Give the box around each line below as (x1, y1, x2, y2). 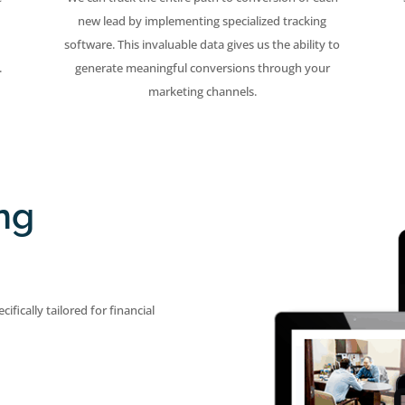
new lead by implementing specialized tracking (78, 13, 327, 30)
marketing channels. (147, 83, 257, 100)
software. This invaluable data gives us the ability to (64, 36, 341, 53)
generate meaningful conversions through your (74, 60, 330, 77)
